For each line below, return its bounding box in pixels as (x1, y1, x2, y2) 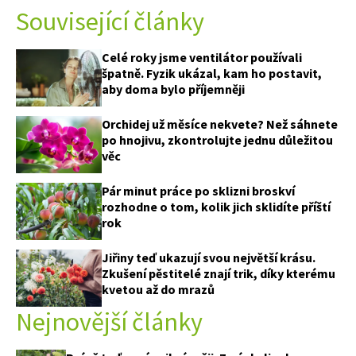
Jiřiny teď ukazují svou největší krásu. (102, 249, 315, 265)
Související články (16, 5, 204, 37)
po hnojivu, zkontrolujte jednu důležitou (102, 132, 333, 148)
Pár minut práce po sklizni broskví (102, 183, 295, 199)
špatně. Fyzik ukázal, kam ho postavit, (102, 64, 322, 81)
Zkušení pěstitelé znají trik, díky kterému (102, 265, 335, 281)
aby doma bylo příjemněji (102, 80, 245, 97)
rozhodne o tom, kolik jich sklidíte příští (102, 199, 331, 215)
